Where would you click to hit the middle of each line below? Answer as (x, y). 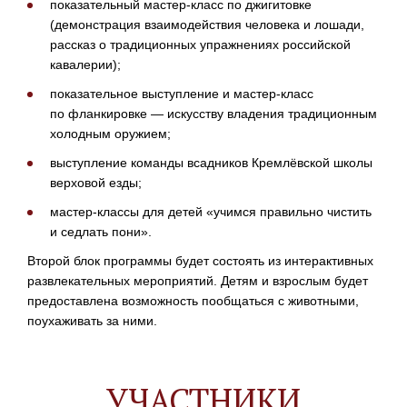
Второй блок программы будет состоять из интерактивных (200, 261)
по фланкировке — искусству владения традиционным (213, 114)
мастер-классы (94, 212)
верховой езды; (96, 183)
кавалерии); (85, 65)
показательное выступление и (142, 94)
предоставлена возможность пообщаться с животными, (193, 301)
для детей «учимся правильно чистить (255, 212)
